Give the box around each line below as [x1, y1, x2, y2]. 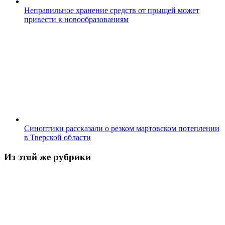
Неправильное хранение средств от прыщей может [24, 6, 199, 15]
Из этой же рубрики [4, 151, 91, 162]
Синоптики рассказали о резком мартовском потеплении [24, 124, 219, 133]
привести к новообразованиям [24, 15, 129, 24]
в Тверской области [24, 133, 91, 142]
